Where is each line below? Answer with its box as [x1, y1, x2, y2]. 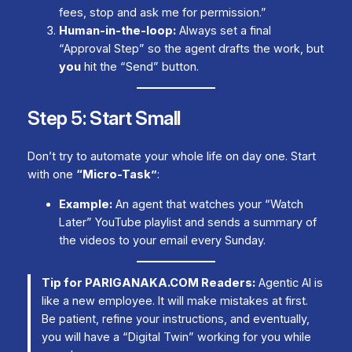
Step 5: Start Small [27, 107, 181, 130]
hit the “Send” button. [80, 59, 199, 74]
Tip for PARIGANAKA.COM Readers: [42, 276, 256, 290]
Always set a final [175, 23, 271, 38]
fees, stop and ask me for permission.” [58, 5, 266, 20]
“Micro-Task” [75, 167, 157, 182]
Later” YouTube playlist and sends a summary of [58, 214, 317, 229]
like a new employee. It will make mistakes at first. [42, 294, 309, 308]
